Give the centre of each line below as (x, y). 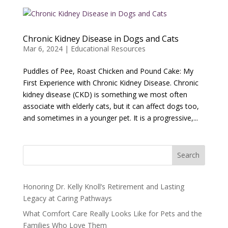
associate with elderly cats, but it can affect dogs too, (111, 106)
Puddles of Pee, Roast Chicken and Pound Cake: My (108, 71)
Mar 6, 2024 (42, 48)
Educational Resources (108, 48)
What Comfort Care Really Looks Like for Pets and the (112, 213)
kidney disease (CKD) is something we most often (105, 94)
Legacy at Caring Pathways (67, 198)
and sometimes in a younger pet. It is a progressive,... (110, 118)
